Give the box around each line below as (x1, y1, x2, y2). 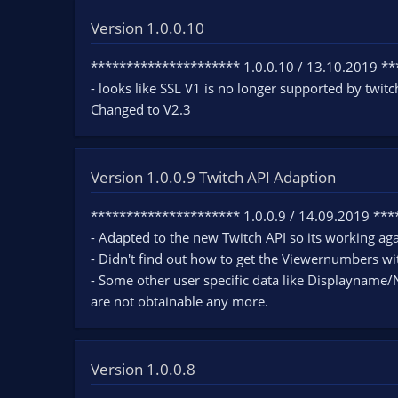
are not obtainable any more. (91, 292, 268, 311)
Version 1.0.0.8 (91, 359, 195, 380)
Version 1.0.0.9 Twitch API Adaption (91, 167, 336, 188)
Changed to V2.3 (91, 100, 191, 119)
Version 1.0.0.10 (91, 18, 204, 39)
